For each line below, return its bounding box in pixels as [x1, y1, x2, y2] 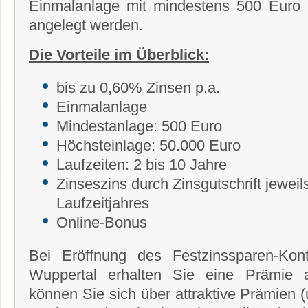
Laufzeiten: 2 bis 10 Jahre [56, 155, 227, 173]
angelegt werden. [29, 16, 143, 34]
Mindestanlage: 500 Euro [56, 117, 222, 135]
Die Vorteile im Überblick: [29, 45, 209, 63]
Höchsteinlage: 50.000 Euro [56, 136, 241, 154]
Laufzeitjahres [56, 194, 149, 212]
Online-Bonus [56, 213, 147, 231]
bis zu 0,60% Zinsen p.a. [56, 78, 220, 96]
